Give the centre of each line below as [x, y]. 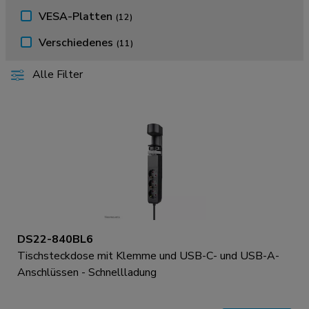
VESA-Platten [77, 17]
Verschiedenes [77, 43]
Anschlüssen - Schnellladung [87, 272]
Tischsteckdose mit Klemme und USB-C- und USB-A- [148, 256]
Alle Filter [57, 74]
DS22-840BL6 [55, 239]
